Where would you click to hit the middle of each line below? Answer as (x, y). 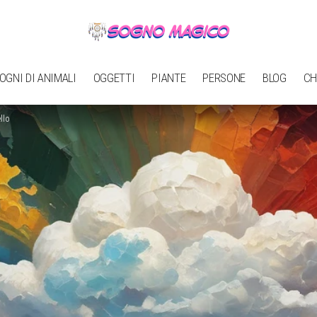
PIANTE (169, 77)
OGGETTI (114, 77)
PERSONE (224, 77)
